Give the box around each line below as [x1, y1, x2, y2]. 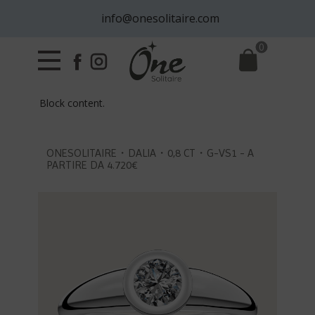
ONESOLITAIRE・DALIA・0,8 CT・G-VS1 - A [46, 146, 254, 160]
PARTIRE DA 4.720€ [46, 158, 138, 172]
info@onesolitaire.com [96, 11, 219, 26]
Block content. [39, 96, 108, 110]
